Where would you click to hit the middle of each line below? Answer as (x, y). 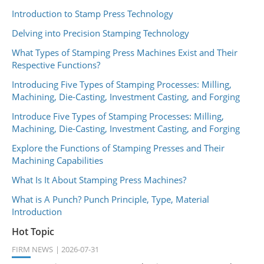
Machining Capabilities (57, 160)
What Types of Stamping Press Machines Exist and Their (125, 52)
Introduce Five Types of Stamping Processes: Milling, (118, 116)
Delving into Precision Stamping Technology (100, 33)
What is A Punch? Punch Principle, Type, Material (110, 199)
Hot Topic (33, 231)
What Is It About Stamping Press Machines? (99, 179)
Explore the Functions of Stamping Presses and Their (118, 148)
